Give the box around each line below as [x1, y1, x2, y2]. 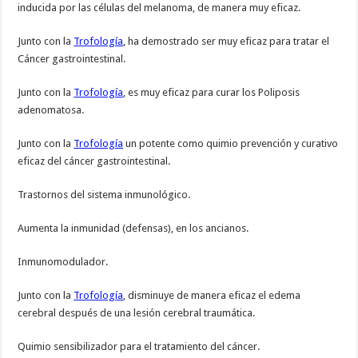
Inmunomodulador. [18, 256, 109, 268]
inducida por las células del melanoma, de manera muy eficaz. [18, 2, 301, 14]
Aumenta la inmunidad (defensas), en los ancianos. [18, 222, 249, 235]
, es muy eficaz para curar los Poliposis [123, 86, 300, 99]
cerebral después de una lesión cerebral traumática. [18, 307, 256, 320]
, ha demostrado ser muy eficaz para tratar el [123, 35, 330, 48]
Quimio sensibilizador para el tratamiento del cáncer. [18, 340, 261, 353]
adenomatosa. [18, 104, 85, 117]
